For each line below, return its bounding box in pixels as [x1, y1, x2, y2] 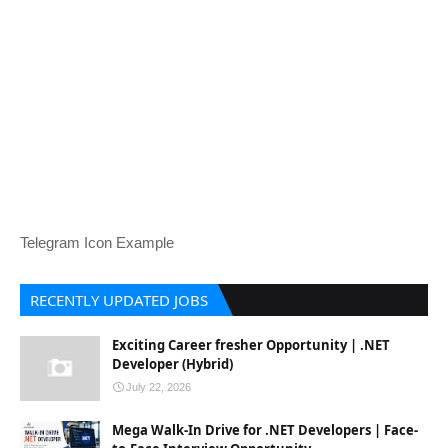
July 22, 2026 [126, 381, 191, 393]
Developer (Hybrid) [112, 355, 233, 373]
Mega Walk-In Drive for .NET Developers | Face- [112, 421, 418, 439]
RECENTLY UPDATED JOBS [30, 290, 208, 310]
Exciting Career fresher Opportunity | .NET [112, 336, 390, 354]
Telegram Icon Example [20, 234, 174, 251]
